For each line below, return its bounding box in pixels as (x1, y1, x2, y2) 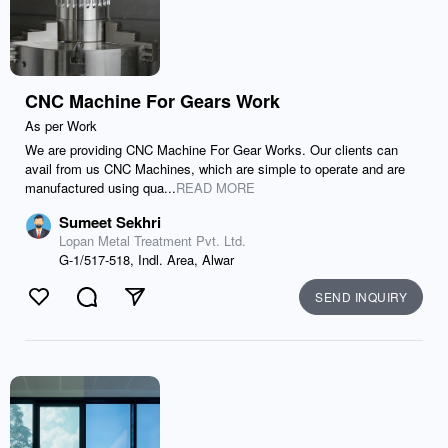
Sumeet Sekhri (59, 211, 161, 233)
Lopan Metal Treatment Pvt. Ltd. (59, 231, 246, 250)
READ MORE (176, 178, 255, 197)
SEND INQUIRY (315, 288, 407, 305)
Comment (86, 296, 155, 319)
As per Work (25, 116, 97, 135)
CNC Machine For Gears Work (25, 88, 280, 114)
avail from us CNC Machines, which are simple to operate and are (25, 159, 405, 178)
